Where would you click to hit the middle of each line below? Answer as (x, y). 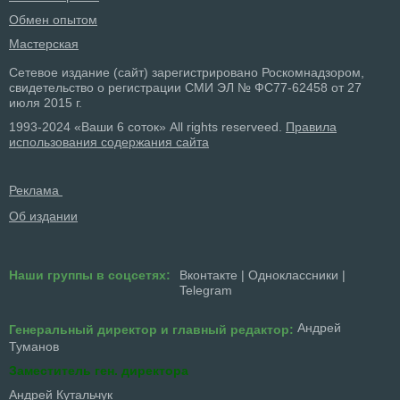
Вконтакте (208, 275)
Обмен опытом (53, 20)
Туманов (34, 347)
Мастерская (44, 44)
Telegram (206, 291)
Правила (311, 127)
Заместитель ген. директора (99, 371)
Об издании (43, 217)
